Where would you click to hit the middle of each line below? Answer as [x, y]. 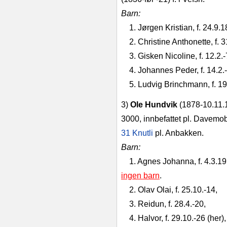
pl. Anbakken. [178, 133]
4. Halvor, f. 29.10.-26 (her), [178, 218]
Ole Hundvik [154, 105]
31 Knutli [137, 133]
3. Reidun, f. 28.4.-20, [167, 204]
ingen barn [140, 176]
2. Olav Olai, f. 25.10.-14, [173, 190]
